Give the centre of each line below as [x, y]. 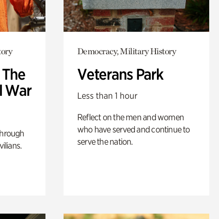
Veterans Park [120, 74]
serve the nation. [105, 141]
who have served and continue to [133, 129]
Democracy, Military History [127, 51]
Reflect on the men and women [131, 117]
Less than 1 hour [107, 95]
